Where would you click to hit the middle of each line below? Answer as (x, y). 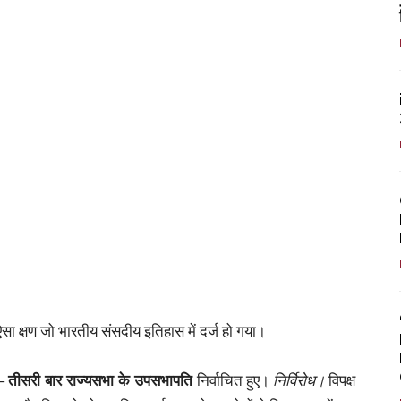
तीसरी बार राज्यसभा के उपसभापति (102, 380)
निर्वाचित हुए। (235, 380)
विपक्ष (340, 380)
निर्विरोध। (299, 380)
